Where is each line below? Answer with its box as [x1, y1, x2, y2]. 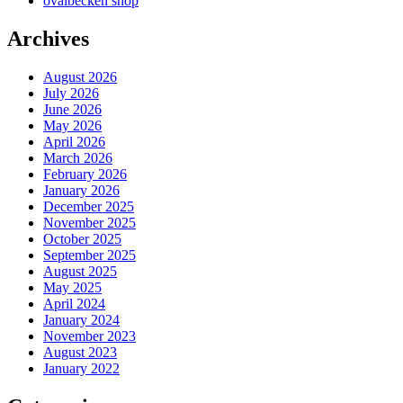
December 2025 [43, 199, 134, 215]
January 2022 [43, 361, 120, 377]
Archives [7, 27, 89, 51]
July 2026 [43, 85, 99, 102]
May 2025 [43, 280, 102, 296]
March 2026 [43, 150, 112, 166]
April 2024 [43, 296, 105, 312]
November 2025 [43, 215, 136, 231]
